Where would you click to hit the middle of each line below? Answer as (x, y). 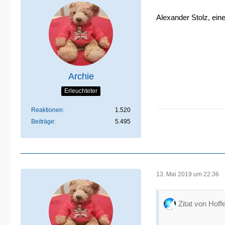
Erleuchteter (81, 91)
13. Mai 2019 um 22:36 (188, 174)
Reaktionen (47, 110)
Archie (81, 76)
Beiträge (43, 122)
